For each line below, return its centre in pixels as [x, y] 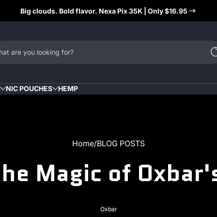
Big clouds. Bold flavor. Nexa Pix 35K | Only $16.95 [104, 11]
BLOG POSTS [121, 143]
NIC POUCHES [29, 89]
